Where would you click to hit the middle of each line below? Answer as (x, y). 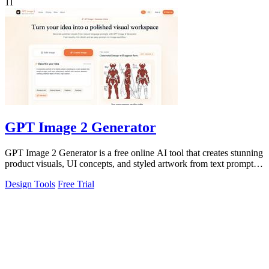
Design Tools (30, 184)
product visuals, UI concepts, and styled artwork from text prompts (131, 163)
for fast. (19, 174)
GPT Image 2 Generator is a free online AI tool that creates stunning (134, 153)
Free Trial (76, 184)
